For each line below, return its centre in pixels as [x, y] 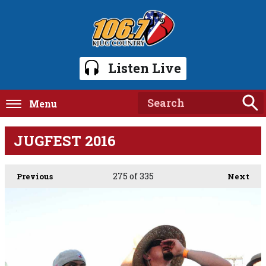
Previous [35, 176]
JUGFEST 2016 [65, 140]
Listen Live [145, 68]
